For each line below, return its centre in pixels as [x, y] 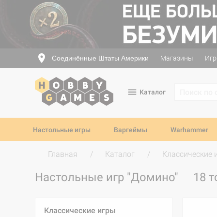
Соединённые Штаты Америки [100, 58]
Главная [63, 154]
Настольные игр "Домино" [108, 177]
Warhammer [189, 130]
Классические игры [80, 210]
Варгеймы [131, 130]
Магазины [177, 58]
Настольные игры [62, 130]
